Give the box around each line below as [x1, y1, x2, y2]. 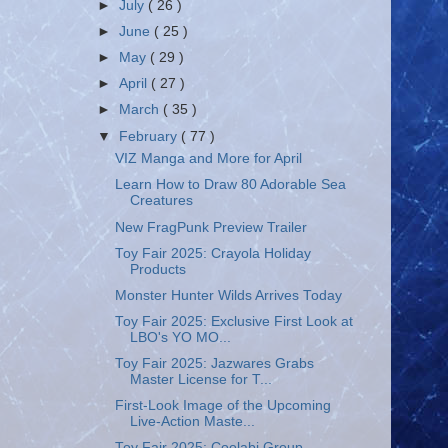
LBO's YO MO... [129, 329, 231, 345]
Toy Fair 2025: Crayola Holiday [114, 245, 311, 261]
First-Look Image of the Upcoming [114, 398, 331, 414]
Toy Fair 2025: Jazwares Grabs [114, 356, 314, 371]
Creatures [129, 193, 193, 209]
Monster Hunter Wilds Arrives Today [114, 287, 342, 303]
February [119, 128, 182, 144]
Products [129, 261, 186, 277]
